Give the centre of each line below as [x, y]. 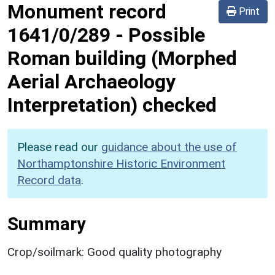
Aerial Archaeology [91, 81]
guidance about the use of [169, 147]
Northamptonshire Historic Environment [121, 163]
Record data [49, 180]
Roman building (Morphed [122, 58]
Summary [46, 224]
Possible [167, 35]
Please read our [59, 147]
